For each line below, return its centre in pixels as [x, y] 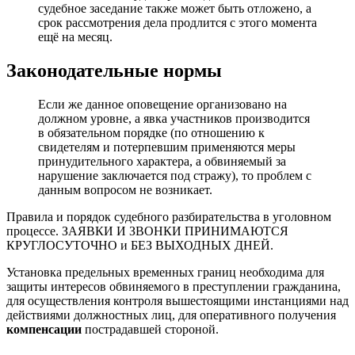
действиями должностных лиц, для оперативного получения [171, 315]
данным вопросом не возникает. [125, 189]
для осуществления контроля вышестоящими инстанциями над [177, 300]
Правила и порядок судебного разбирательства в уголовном [169, 216]
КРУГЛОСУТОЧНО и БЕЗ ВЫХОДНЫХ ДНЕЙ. [140, 245]
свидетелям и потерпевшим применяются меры [167, 147]
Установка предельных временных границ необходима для [165, 272]
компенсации [44, 329]
